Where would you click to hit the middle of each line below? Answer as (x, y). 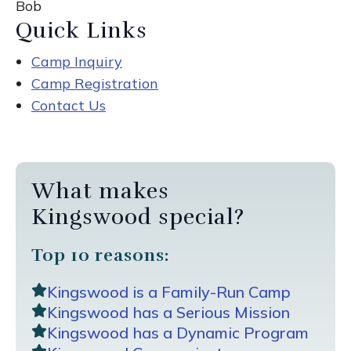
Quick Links (81, 30)
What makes (100, 191)
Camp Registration (95, 83)
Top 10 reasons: (101, 255)
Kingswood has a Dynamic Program (178, 333)
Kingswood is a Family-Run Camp (169, 292)
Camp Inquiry (77, 62)
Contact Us (69, 105)
